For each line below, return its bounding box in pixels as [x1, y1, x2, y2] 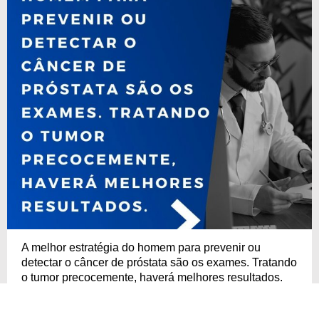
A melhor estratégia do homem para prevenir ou [21, 241, 261, 253]
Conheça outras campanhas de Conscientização [21, 296, 267, 309]
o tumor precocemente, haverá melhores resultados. [21, 271, 283, 283]
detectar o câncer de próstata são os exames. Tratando [21, 256, 297, 268]
